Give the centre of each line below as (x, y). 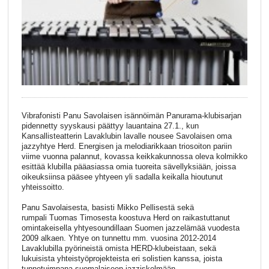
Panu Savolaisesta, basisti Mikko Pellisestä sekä (107, 207)
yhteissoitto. (43, 187)
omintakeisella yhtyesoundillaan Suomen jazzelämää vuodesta (130, 228)
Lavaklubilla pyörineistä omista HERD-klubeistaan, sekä (119, 248)
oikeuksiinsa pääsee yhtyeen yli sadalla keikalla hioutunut (122, 177)
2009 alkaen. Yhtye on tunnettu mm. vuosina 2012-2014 (119, 238)
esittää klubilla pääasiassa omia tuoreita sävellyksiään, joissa (128, 167)
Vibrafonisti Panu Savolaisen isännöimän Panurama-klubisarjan (131, 116)
